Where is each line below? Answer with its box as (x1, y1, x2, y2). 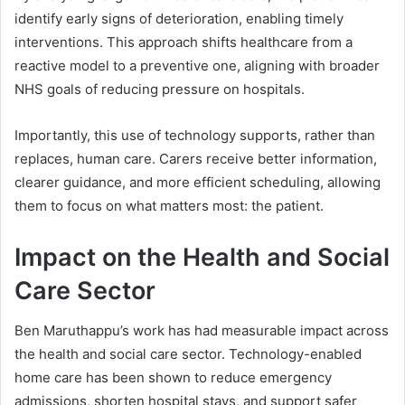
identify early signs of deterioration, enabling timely (14, 9, 344, 27)
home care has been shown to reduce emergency (14, 369, 332, 387)
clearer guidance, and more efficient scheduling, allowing (14, 173, 381, 191)
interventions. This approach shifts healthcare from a (14, 33, 353, 51)
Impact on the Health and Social (14, 241, 390, 272)
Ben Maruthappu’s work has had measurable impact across (14, 322, 389, 340)
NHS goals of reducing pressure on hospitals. (14, 80, 305, 98)
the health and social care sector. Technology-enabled (14, 345, 362, 363)
